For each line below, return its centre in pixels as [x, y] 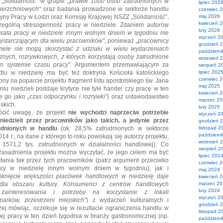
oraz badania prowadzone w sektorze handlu [105, 9]
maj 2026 [209, 16]
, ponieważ [120, 41]
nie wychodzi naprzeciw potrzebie [118, 112]
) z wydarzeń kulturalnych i [128, 200]
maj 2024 [209, 169]
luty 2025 [209, 107]
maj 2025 [209, 86]
